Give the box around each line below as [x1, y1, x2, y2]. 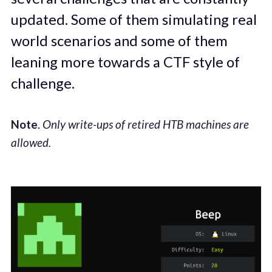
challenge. [10, 74, 75, 92]
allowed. [10, 135, 51, 150]
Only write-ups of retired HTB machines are [42, 117, 249, 132]
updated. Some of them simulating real [10, 10, 257, 28]
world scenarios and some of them [10, 32, 228, 49]
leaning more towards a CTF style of [10, 53, 240, 70]
